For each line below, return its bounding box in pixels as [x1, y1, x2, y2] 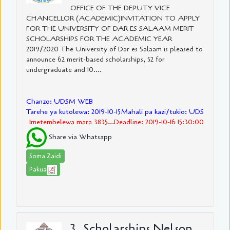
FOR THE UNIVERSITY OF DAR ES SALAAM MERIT [26, 24, 194, 34]
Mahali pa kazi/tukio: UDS [121, 107, 204, 117]
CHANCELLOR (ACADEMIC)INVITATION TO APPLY [26, 13, 200, 24]
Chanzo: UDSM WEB [26, 97, 93, 107]
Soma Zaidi [29, 151, 62, 161]
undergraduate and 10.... [26, 65, 102, 75]
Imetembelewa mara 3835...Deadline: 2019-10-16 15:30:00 [29, 117, 204, 127]
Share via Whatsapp [47, 132, 112, 142]
